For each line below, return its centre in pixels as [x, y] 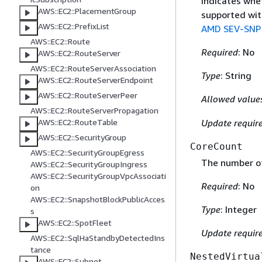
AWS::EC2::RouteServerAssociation [93, 68]
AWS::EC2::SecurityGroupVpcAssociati [98, 176]
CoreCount [216, 147]
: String [236, 76]
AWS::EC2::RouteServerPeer [88, 95]
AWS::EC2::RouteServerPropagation [94, 111]
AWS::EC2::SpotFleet [75, 223]
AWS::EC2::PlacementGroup [87, 11]
